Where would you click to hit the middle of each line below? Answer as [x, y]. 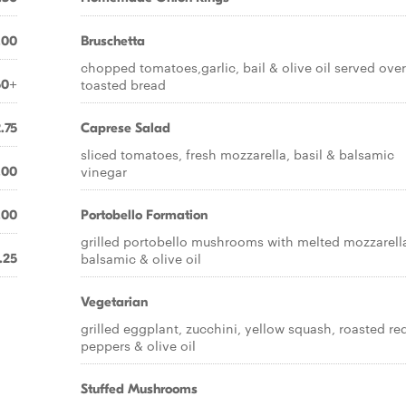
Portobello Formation [144, 215]
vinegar [104, 171]
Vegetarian [114, 302]
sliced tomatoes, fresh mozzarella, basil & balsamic [237, 154]
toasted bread [123, 84]
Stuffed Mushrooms [139, 389]
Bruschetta [113, 41]
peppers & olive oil [138, 345]
